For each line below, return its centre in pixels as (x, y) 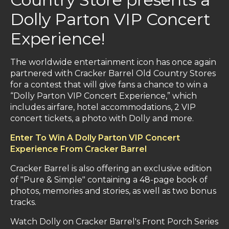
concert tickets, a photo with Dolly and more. (102, 119)
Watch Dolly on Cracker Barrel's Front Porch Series (114, 222)
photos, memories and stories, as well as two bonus (113, 191)
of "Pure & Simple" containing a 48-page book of (109, 180)
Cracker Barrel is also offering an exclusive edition (111, 169)
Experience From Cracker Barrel (78, 149)
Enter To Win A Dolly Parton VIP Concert (95, 138)
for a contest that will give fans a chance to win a (109, 85)
